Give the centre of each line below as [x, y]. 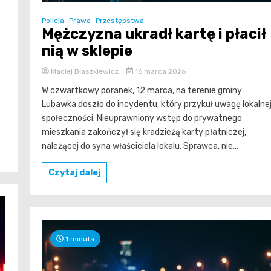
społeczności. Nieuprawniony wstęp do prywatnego [142, 118]
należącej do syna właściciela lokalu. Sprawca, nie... [140, 146]
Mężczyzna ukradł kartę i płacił [154, 34]
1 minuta [79, 239]
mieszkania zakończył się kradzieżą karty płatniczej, [144, 132]
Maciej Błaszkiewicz [85, 71]
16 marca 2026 [159, 71]
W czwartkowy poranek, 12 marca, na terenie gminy [142, 90]
